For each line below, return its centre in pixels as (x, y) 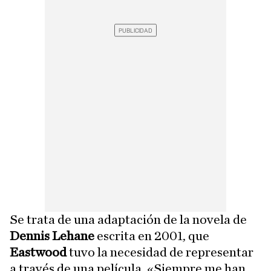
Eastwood (39, 252)
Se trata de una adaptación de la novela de (128, 220)
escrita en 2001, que (152, 236)
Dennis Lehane (52, 236)
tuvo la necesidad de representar (161, 252)
